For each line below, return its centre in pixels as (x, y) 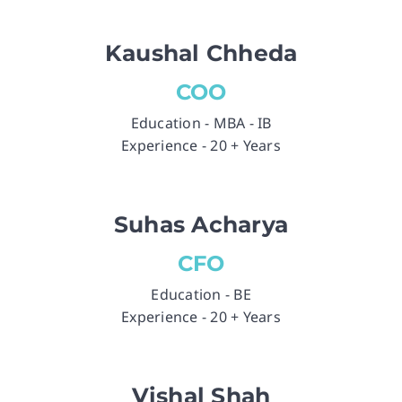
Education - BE (201, 295)
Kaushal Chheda (201, 53)
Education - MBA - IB (201, 123)
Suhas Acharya (201, 225)
